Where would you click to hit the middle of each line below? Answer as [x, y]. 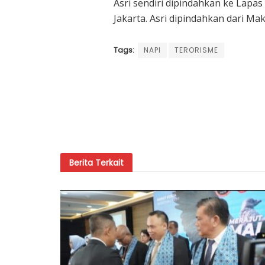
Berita [82, 162]
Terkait [109, 162]
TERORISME [196, 50]
